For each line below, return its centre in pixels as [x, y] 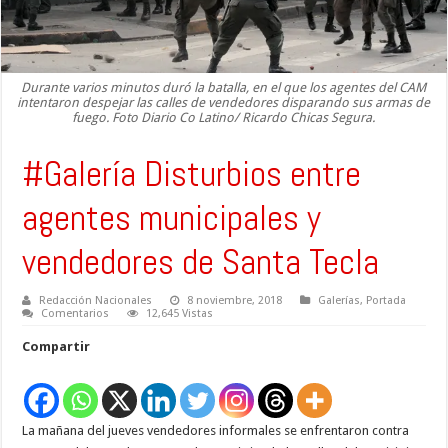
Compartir [56, 347]
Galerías [339, 301]
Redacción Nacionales [96, 301]
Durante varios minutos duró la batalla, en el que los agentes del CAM [224, 88]
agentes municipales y [172, 218]
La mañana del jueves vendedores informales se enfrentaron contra [216, 431]
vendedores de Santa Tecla [201, 262]
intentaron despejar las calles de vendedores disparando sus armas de [224, 103]
